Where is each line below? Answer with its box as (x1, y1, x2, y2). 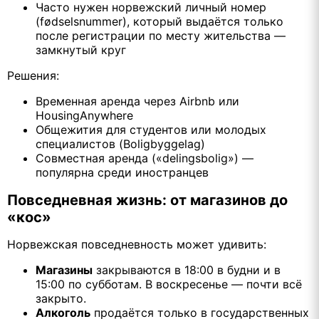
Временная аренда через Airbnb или (36, 94, 239, 109)
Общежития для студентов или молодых (36, 122, 266, 137)
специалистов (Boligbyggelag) (36, 137, 205, 152)
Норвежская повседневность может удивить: (7, 236, 266, 251)
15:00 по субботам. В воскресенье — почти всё (36, 276, 302, 291)
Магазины (36, 262, 93, 277)
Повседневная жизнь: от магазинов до (7, 191, 288, 209)
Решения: (7, 68, 59, 83)
